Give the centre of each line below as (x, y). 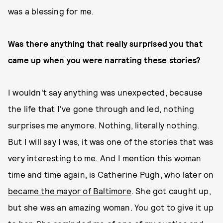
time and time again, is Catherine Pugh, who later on (111, 174)
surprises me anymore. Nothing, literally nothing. (104, 125)
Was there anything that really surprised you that (105, 43)
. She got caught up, (171, 191)
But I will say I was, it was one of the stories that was (111, 141)
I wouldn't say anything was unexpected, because (106, 92)
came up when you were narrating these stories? (105, 60)
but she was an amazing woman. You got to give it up (111, 207)
